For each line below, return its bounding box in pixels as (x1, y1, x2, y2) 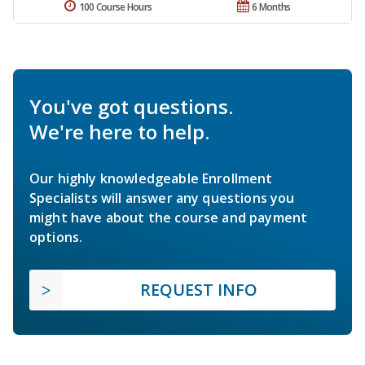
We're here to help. (29, 118, 209, 146)
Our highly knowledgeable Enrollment (29, 169, 273, 188)
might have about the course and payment (29, 209, 308, 227)
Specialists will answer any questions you (29, 189, 295, 208)
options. (29, 228, 83, 247)
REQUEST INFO (140, 279, 257, 301)
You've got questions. (29, 93, 233, 121)
